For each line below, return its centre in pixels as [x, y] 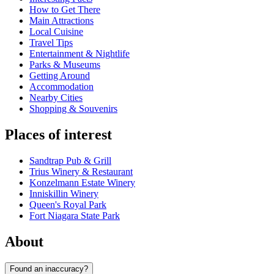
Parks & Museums [65, 65]
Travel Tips [51, 43]
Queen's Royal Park [68, 205]
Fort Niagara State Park [75, 216]
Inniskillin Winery [64, 194]
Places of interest [58, 135]
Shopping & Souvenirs [73, 109]
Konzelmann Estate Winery [82, 183]
